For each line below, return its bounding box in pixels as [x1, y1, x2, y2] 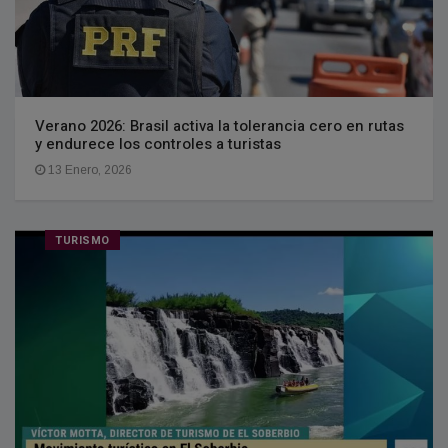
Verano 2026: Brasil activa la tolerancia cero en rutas [35, 114, 404, 137]
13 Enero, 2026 [45, 162, 132, 177]
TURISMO [55, 231, 110, 249]
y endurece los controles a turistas [35, 132, 281, 155]
